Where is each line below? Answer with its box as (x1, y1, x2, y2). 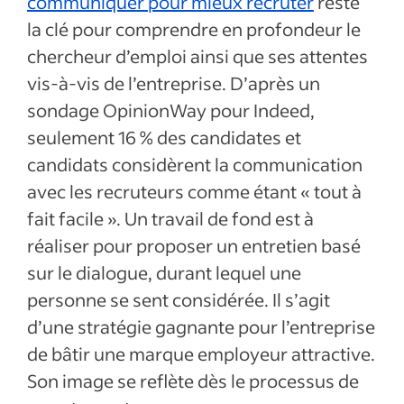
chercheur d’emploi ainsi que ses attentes (27, 44, 368, 68)
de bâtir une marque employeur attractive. (27, 342, 375, 365)
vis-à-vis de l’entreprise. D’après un (27, 71, 320, 95)
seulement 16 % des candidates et (27, 125, 301, 149)
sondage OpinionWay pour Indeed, (27, 98, 315, 122)
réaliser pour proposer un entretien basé (27, 234, 361, 257)
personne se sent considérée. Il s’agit (27, 288, 330, 311)
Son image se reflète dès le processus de (27, 369, 359, 392)
